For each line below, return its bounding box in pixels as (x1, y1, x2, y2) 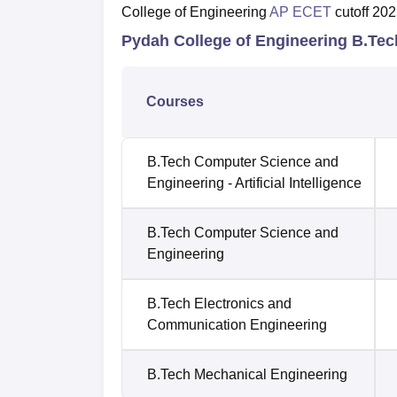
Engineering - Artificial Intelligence (147, 175, 362, 191)
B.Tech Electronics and (147, 296, 292, 312)
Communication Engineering (147, 317, 327, 333)
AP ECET (269, 4, 331, 20)
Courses (146, 94, 204, 110)
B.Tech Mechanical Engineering (147, 367, 347, 383)
